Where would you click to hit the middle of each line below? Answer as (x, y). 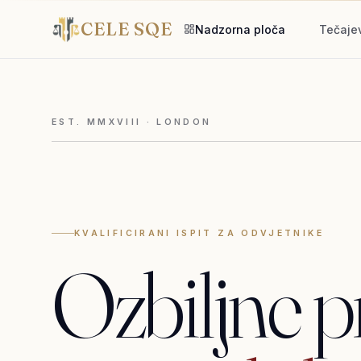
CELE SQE (127, 29)
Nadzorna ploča (241, 29)
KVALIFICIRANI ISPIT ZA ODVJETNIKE (199, 233)
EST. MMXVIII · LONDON (132, 122)
